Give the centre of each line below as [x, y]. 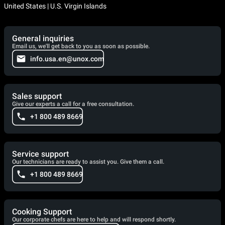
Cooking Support [42, 211]
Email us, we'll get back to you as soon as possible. [81, 46]
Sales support [37, 96]
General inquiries [43, 38]
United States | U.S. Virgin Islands [55, 6]
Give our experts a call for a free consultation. [73, 104]
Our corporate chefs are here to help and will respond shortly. [94, 219]
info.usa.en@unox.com [67, 59]
